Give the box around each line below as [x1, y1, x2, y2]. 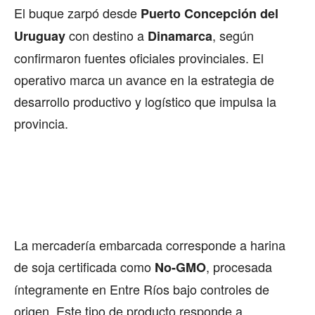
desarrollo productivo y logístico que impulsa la [14, 91, 276, 110]
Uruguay [14, 26, 65, 45]
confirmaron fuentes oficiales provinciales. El [14, 48, 264, 67]
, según [212, 25, 254, 44]
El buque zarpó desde [14, 3, 141, 22]
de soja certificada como [14, 257, 155, 276]
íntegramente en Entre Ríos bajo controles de [14, 279, 269, 298]
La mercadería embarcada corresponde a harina [14, 235, 285, 254]
